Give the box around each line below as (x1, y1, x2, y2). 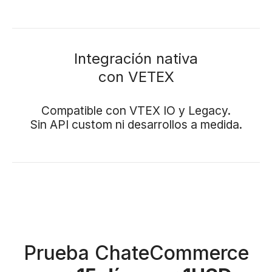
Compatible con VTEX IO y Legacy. (41, 103, 231, 118)
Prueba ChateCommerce (23, 240, 249, 265)
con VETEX (98, 67, 174, 86)
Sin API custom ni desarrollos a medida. (30, 117, 242, 132)
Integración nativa (74, 49, 198, 67)
